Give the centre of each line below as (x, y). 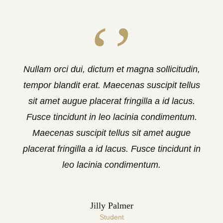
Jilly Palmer (111, 206)
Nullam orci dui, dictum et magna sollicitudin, (111, 69)
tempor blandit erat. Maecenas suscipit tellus (111, 85)
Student (111, 217)
